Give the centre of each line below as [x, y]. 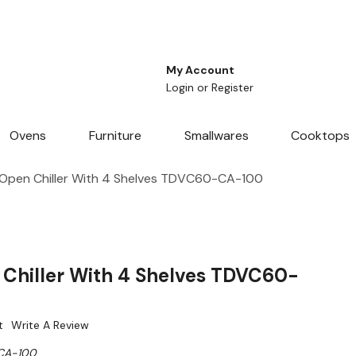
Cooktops [321, 136]
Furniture [115, 136]
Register [232, 88]
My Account [200, 70]
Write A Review [50, 325]
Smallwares [216, 136]
